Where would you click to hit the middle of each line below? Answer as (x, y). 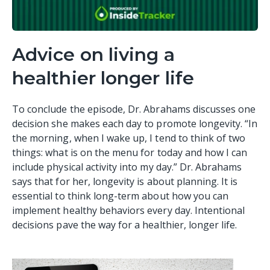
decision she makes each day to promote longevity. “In (135, 123)
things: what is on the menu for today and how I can (130, 152)
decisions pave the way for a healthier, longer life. (125, 224)
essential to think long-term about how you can (121, 196)
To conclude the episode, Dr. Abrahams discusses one (134, 109)
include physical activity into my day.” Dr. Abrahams (127, 167)
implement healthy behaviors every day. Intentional (129, 210)
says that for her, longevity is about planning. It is (125, 181)
